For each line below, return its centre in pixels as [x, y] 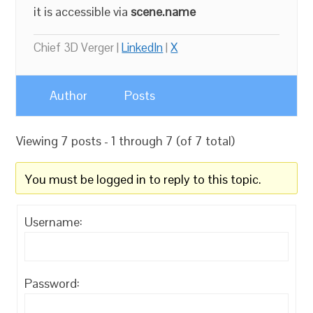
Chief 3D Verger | [78, 48]
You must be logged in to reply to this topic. [144, 179]
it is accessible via [82, 12]
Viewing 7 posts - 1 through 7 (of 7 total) [126, 141]
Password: [52, 283]
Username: [54, 222]
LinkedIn [143, 48]
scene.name [163, 12]
